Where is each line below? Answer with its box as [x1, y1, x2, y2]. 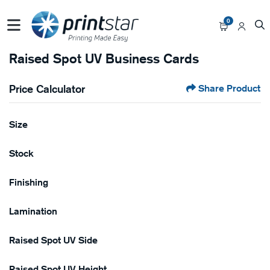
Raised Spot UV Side [9, 234, 98, 246]
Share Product [198, 83, 260, 95]
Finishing [9, 177, 48, 189]
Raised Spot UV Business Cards [9, 50, 199, 67]
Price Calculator [9, 81, 85, 95]
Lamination [9, 206, 57, 218]
